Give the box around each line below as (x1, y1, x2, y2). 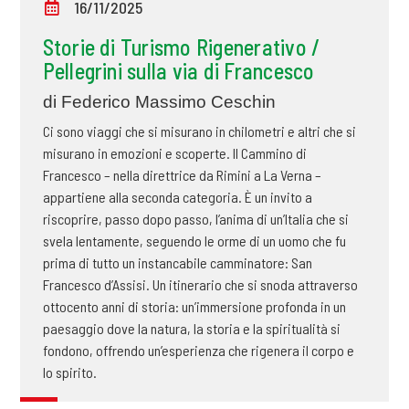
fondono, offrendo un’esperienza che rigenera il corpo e (42, 341, 354, 360)
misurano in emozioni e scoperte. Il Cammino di (42, 144, 307, 163)
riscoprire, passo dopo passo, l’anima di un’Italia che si (42, 210, 349, 228)
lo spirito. (42, 363, 97, 382)
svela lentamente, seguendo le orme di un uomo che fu (42, 232, 346, 250)
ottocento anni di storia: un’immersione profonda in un (42, 298, 346, 316)
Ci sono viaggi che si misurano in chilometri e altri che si (42, 122, 356, 141)
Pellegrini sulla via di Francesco (42, 58, 315, 85)
